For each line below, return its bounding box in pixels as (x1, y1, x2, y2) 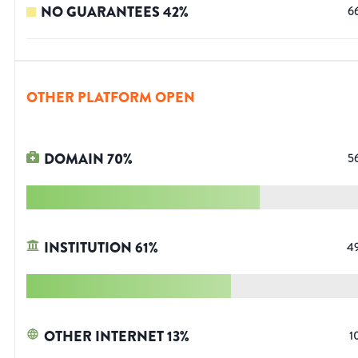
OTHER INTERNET (44, 326, 164, 348)
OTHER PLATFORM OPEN (26, 87, 195, 109)
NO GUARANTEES (41, 2, 160, 23)
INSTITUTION (44, 237, 132, 259)
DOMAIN (44, 149, 104, 170)
